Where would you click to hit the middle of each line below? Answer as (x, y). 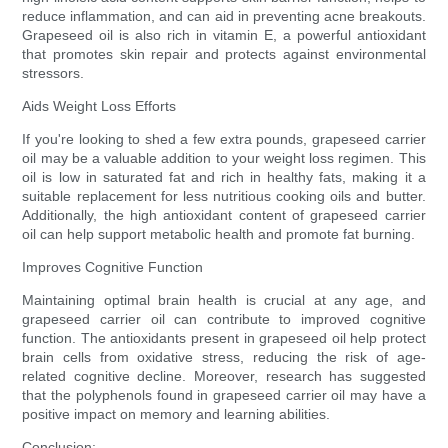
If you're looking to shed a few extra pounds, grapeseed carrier (224, 139)
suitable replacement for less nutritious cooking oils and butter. (224, 196)
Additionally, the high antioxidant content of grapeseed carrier (224, 215)
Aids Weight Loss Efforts (99, 106)
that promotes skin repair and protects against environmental (224, 54)
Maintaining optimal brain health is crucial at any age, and (224, 300)
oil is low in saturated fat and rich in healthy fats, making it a (224, 177)
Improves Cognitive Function (113, 267)
